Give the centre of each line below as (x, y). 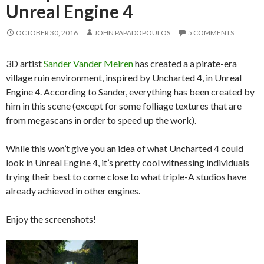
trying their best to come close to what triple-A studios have (126, 176)
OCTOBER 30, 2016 (47, 32)
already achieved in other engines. (73, 190)
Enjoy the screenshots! (51, 219)
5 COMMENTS (211, 32)
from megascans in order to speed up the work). (101, 120)
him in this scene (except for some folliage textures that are (124, 105)
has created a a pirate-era (185, 63)
